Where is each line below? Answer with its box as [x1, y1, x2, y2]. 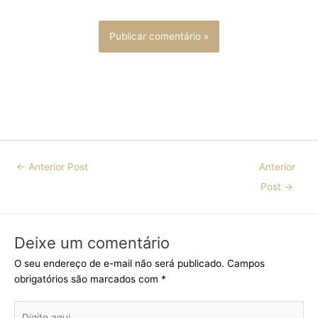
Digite [13, 302, 40, 314]
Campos [227, 257, 265, 269]
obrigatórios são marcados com [14, 273, 161, 285]
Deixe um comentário [14, 233, 170, 252]
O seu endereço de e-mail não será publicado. [14, 257, 224, 269]
